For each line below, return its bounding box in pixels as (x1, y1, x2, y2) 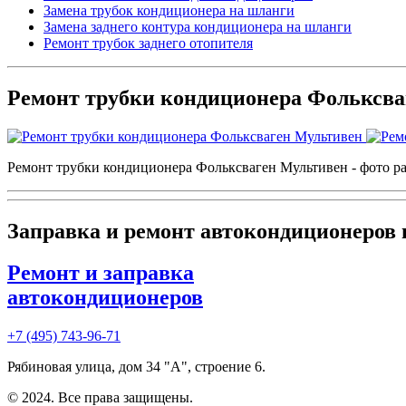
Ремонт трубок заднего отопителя (43, 34, 253, 51)
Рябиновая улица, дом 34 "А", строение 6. (7, 359, 266, 375)
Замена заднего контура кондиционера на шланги (43, 18, 352, 34)
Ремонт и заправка (7, 261, 194, 285)
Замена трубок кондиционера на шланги (43, 2, 295, 18)
